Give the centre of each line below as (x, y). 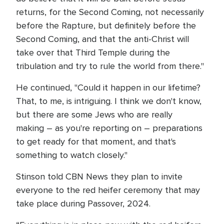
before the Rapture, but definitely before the (106, 26)
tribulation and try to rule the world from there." (110, 66)
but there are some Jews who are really (94, 115)
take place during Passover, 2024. (84, 204)
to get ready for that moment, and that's (96, 142)
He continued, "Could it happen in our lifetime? (108, 88)
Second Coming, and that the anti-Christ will (102, 39)
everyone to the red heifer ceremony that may (108, 190)
